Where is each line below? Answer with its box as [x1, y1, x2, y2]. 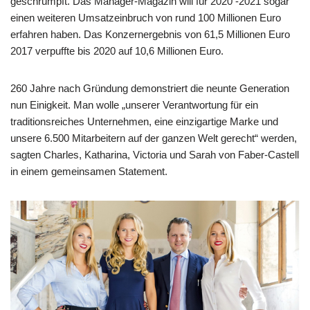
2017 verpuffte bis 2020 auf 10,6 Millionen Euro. [10, 45, 224, 57]
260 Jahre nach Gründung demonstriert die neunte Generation [10, 82, 289, 95]
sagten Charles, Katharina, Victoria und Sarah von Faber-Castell [10, 149, 299, 161]
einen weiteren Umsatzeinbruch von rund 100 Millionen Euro [10, 12, 281, 24]
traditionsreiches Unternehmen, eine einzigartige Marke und [10, 116, 278, 128]
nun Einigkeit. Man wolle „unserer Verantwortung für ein [10, 99, 258, 111]
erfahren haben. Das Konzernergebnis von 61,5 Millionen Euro [10, 28, 290, 41]
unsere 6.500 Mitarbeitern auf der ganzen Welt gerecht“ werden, [10, 132, 297, 145]
